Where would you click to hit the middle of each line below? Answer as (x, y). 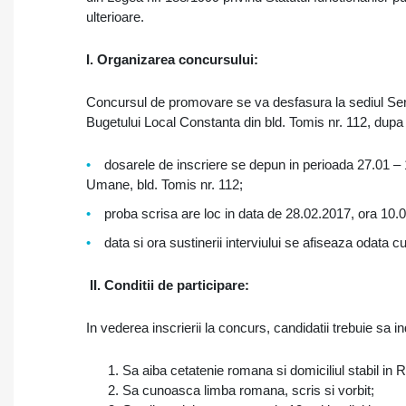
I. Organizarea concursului (170, 59)
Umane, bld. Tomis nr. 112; (164, 184)
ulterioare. (115, 17)
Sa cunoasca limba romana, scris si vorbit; (248, 390)
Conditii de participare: (177, 285)
